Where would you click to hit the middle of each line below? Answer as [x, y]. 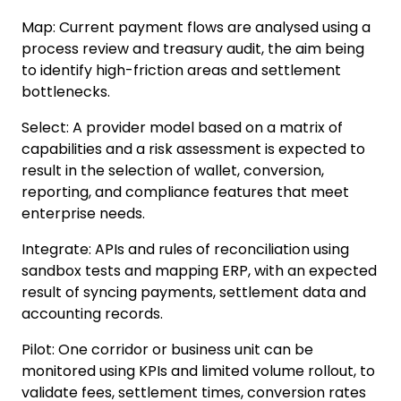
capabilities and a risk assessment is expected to [193, 149]
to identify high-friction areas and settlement [181, 71]
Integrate [55, 250]
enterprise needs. [83, 214]
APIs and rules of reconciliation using [222, 250]
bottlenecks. [66, 92]
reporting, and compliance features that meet [185, 192]
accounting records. [92, 314]
